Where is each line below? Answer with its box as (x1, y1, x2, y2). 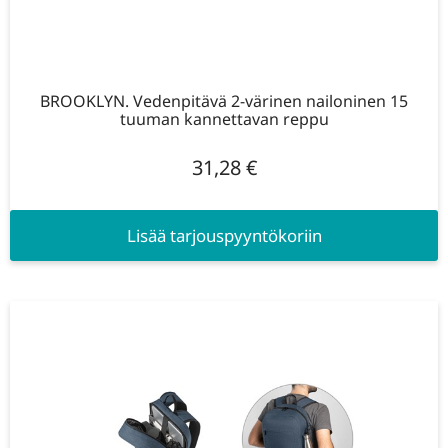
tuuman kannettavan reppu (119, 107, 329, 130)
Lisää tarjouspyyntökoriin (126, 223, 322, 247)
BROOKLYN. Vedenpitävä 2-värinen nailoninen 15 (40, 89, 408, 112)
